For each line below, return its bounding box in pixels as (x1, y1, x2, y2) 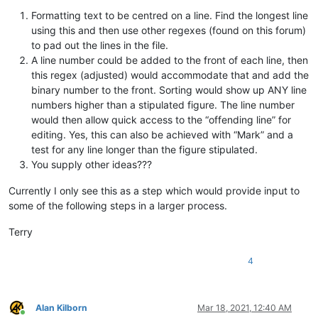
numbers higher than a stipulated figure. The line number (31, 98, 295, 111)
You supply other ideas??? (31, 158, 152, 170)
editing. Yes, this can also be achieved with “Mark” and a (31, 128, 293, 141)
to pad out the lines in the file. (31, 38, 168, 51)
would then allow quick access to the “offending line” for (31, 113, 291, 126)
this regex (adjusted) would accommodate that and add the (31, 68, 309, 81)
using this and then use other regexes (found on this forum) (31, 23, 306, 36)
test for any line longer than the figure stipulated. (31, 143, 258, 155)
